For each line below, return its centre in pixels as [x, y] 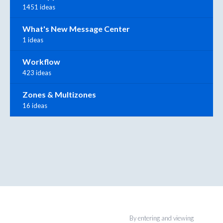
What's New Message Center [76, 28]
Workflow [41, 61]
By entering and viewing [161, 218]
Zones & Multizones [59, 94]
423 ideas [37, 72]
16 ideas [35, 105]
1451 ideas [39, 7]
